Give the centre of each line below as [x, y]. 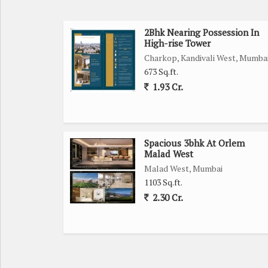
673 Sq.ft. [161, 71]
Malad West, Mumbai [183, 168]
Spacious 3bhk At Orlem [194, 143]
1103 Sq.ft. [163, 182]
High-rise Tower [177, 43]
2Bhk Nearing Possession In [202, 32]
